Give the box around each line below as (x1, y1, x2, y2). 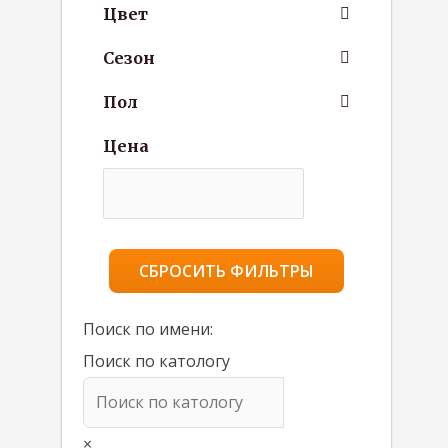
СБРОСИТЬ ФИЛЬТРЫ (139, 260, 315, 282)
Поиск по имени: (83, 318, 213, 340)
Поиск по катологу (83, 350, 230, 372)
